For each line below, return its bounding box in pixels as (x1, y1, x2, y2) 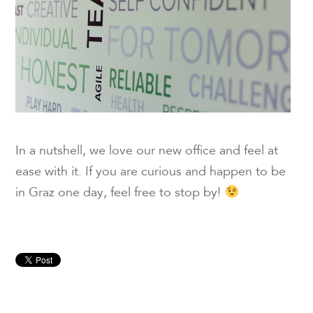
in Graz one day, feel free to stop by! (15, 187, 225, 201)
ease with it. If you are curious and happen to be (15, 166, 286, 180)
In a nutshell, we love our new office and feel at (15, 145, 279, 159)
